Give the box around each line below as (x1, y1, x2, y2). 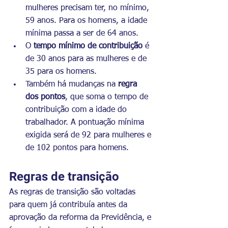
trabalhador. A (25, 118, 76, 127)
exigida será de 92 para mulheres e (25, 131, 154, 139)
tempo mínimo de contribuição (34, 42, 142, 50)
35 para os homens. (25, 67, 97, 76)
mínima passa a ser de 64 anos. (25, 29, 138, 38)
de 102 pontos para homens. (25, 144, 129, 152)
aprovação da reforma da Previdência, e (9, 213, 154, 222)
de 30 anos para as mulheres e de (25, 54, 149, 63)
